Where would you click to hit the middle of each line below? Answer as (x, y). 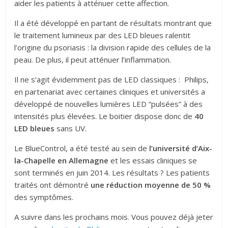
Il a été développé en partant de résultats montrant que (113, 23)
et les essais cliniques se (153, 161)
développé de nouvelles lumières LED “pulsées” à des (109, 104)
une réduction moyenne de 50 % (151, 185)
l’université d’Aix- (181, 148)
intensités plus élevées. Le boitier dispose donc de (105, 116)
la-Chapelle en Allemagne (62, 161)
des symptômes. (44, 197)
